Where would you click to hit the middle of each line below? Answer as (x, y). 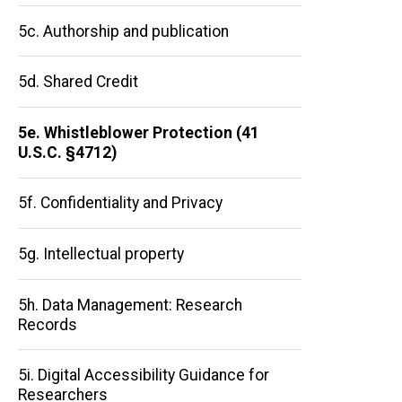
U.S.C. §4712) (67, 152)
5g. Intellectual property (101, 253)
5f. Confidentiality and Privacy (120, 203)
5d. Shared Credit (78, 82)
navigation (94, 218)
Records (48, 324)
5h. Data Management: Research (130, 305)
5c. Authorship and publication (123, 31)
